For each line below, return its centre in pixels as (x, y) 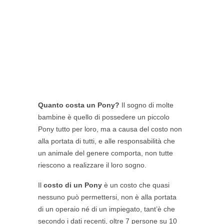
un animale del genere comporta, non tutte (105, 153)
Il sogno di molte (146, 105)
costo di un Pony (73, 185)
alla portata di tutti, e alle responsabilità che (106, 141)
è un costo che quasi (136, 185)
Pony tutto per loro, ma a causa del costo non (110, 129)
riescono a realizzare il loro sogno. (92, 165)
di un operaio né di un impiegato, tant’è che (106, 209)
